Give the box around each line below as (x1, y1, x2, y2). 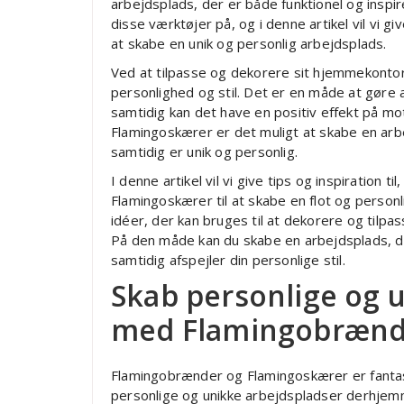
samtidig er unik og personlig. (111, 142, 298, 161)
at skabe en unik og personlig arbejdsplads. (111, 34, 387, 53)
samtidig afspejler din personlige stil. (111, 251, 345, 270)
